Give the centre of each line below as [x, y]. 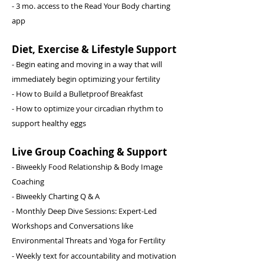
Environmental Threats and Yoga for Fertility [89, 240]
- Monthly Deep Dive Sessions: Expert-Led [84, 211]
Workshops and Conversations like [72, 226]
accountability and [104, 256]
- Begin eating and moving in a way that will [87, 64]
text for [57, 256]
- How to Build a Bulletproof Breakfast [77, 94]
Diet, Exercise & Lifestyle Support [94, 49]
